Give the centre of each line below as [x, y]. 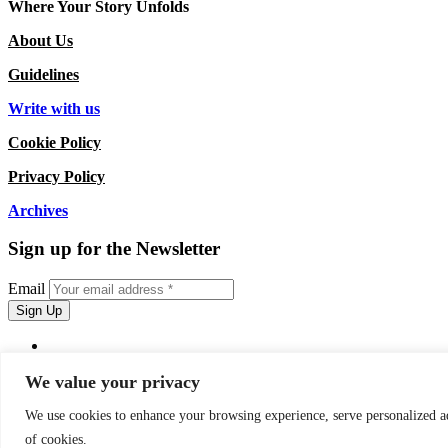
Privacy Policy [56, 176]
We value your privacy [112, 381]
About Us [40, 40]
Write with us [54, 108]
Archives [38, 210]
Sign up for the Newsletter [114, 249]
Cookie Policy [54, 142]
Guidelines [43, 74]
